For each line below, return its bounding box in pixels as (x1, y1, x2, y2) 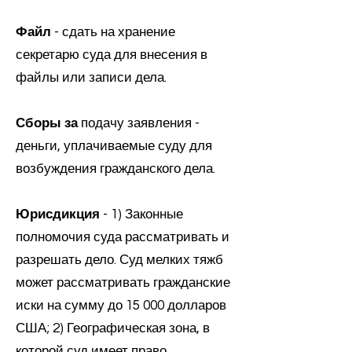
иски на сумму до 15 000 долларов (16, 299, 226, 313)
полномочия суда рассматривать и (16, 230, 229, 244)
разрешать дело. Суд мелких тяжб (16, 253, 223, 267)
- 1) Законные (100, 207, 183, 222)
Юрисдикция (16, 207, 100, 222)
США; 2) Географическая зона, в (16, 321, 210, 335)
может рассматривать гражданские (16, 276, 230, 290)
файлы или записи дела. (16, 71, 167, 85)
